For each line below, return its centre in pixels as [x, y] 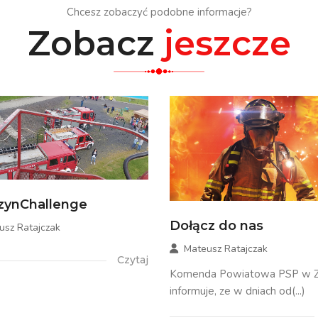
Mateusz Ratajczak [226, 248]
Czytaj [133, 260]
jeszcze [227, 44]
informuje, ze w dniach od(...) [237, 291]
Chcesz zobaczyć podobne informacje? [159, 12]
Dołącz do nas [216, 225]
